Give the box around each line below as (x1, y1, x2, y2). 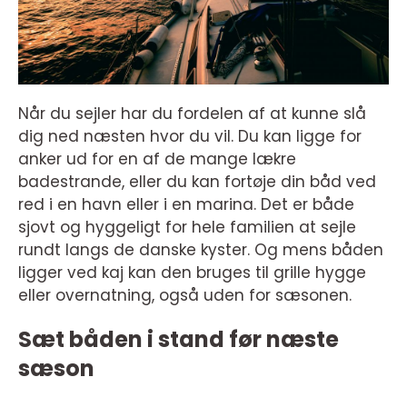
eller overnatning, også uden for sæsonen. (18, 283, 352, 306)
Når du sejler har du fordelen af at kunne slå (18, 102, 366, 124)
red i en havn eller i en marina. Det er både (18, 193, 354, 215)
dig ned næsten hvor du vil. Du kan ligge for (18, 124, 362, 147)
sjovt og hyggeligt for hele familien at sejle (18, 215, 356, 238)
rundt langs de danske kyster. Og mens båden (18, 238, 383, 261)
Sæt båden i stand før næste (18, 323, 339, 354)
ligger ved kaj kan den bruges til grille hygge (18, 261, 366, 283)
